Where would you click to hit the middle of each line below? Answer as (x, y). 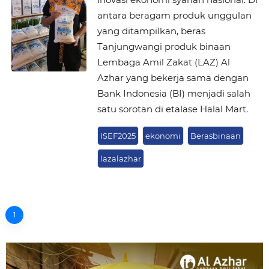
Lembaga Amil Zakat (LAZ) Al (163, 62)
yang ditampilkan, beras (151, 31)
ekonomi (163, 135)
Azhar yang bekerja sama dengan (173, 77)
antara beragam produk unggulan (174, 15)
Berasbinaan (215, 135)
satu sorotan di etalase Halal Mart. (172, 109)
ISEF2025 (118, 135)
